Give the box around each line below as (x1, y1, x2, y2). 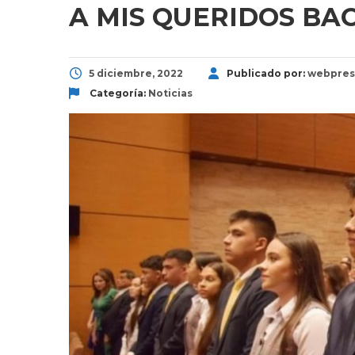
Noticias (148, 86, 193, 99)
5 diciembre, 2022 (89, 67, 183, 79)
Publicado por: (227, 67, 307, 79)
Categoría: (87, 86, 148, 99)
